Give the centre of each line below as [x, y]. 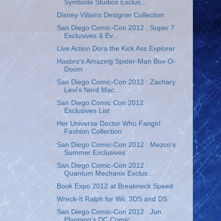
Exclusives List [87, 111]
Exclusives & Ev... [91, 36]
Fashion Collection [93, 132]
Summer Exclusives [94, 152]
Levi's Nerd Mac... [92, 90]
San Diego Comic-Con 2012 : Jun [109, 212]
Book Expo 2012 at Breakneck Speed [115, 186]
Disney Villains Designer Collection [110, 15]
